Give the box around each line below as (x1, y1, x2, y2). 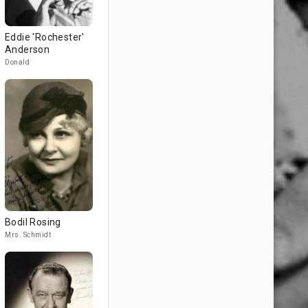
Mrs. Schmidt (5, 231, 51, 239)
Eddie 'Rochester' (5, 32, 85, 43)
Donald (5, 58, 30, 66)
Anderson (5, 44, 50, 55)
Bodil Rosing (5, 217, 61, 228)
